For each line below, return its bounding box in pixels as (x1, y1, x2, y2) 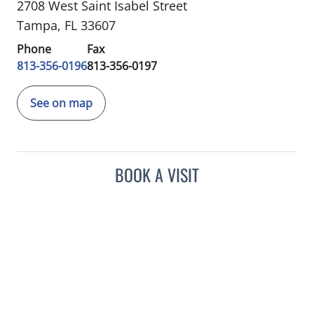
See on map (30, 95, 93, 111)
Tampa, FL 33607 (17, 17, 116, 34)
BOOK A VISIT (115, 162, 199, 187)
